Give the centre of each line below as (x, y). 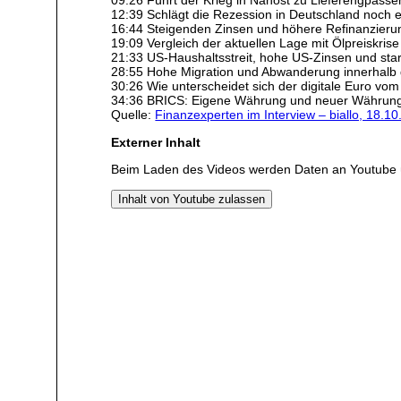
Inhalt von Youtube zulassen (192, 199)
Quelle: (133, 115)
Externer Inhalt (156, 142)
